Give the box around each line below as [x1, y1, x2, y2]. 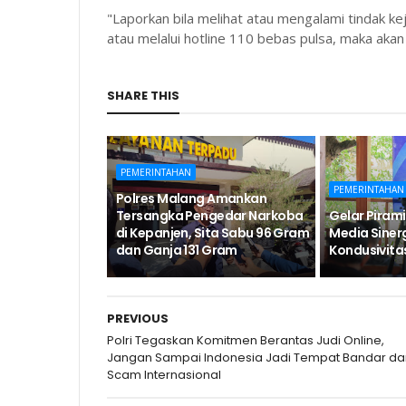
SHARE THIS [107, 87, 179, 104]
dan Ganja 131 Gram [116, 241, 237, 259]
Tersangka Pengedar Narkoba [116, 207, 304, 225]
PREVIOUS [107, 310, 169, 327]
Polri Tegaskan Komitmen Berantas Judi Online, [107, 332, 384, 349]
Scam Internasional [107, 366, 221, 383]
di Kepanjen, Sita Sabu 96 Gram [116, 224, 310, 242]
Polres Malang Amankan [116, 189, 267, 208]
